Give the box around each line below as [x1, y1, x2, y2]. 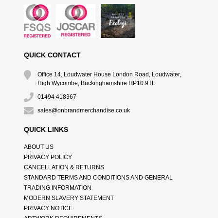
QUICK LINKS [23, 126, 68, 134]
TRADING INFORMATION [23, 184, 91, 192]
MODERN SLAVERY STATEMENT [23, 195, 114, 202]
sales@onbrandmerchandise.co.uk [37, 107, 130, 114]
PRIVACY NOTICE [23, 205, 73, 212]
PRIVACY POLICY [23, 154, 72, 161]
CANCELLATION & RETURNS [23, 164, 104, 171]
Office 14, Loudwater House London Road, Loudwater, [37, 71, 181, 78]
